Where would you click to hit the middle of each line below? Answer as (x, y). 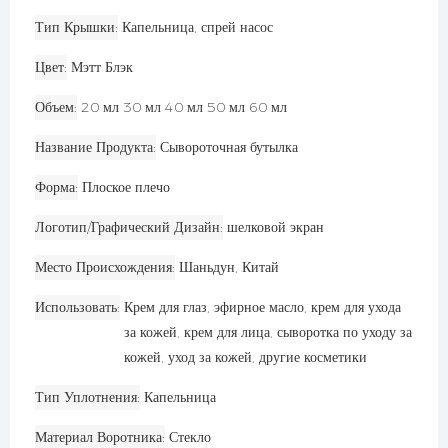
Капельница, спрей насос (197, 26)
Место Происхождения (103, 266)
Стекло (190, 436)
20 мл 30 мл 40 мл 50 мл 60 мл (184, 106)
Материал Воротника (98, 436)
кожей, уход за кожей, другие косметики (245, 356)
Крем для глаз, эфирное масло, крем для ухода (262, 306)
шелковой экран (275, 226)
